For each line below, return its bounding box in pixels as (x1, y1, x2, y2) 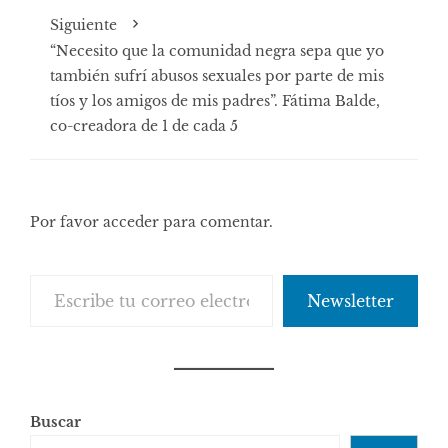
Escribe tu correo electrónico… (29, 264, 121, 283)
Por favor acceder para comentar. (30, 212, 273, 231)
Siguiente (50, 15, 117, 34)
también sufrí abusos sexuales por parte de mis (50, 66, 384, 85)
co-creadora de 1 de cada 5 (50, 116, 238, 135)
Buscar (30, 412, 81, 431)
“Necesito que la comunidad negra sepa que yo (50, 41, 384, 60)
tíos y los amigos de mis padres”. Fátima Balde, (50, 91, 380, 110)
